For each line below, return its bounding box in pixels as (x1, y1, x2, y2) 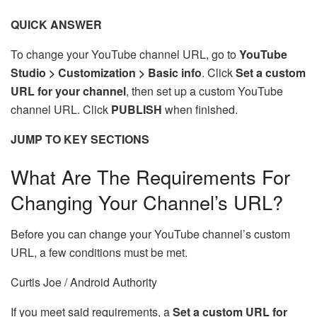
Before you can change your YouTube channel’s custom (11, 226, 290, 243)
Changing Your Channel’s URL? (11, 188, 283, 217)
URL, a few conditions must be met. (11, 244, 188, 261)
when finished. (165, 100, 238, 117)
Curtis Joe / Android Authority (11, 274, 157, 291)
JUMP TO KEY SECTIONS (11, 130, 152, 147)
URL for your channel (11, 82, 126, 99)
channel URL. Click (11, 100, 111, 117)
